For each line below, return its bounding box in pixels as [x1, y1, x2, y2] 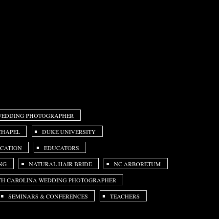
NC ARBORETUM [114, 160, 161, 168]
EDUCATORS [44, 144, 80, 152]
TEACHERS [110, 192, 140, 200]
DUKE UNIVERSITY [42, 128, 96, 135]
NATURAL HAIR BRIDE [29, 160, 92, 168]
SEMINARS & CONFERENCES [8, 192, 88, 200]
